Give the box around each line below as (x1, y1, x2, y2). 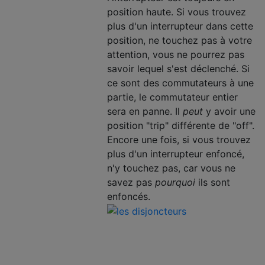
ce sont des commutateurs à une (107, 76, 254, 89)
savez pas (107, 176, 155, 188)
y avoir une (203, 105, 256, 117)
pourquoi (155, 176, 195, 188)
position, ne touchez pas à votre (107, 34, 252, 46)
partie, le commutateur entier (107, 91, 238, 103)
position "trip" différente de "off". (107, 119, 254, 131)
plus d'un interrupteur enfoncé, (107, 147, 244, 160)
